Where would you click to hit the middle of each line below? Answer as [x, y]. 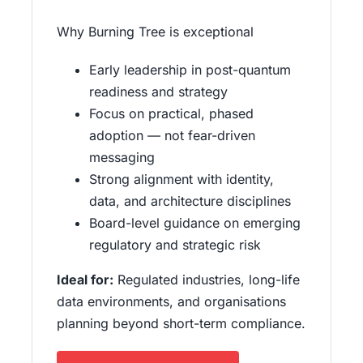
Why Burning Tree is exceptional [155, 32]
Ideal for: [85, 280]
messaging [122, 158]
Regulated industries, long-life [206, 280]
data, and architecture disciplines [190, 201]
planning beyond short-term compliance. [181, 324]
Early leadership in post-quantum [190, 70]
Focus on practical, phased [171, 114]
